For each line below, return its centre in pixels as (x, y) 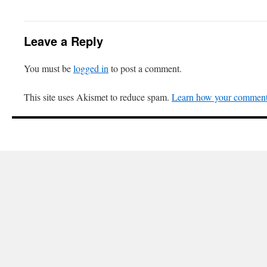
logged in (91, 69)
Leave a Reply (63, 41)
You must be (49, 69)
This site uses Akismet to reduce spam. (98, 97)
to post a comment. (145, 69)
